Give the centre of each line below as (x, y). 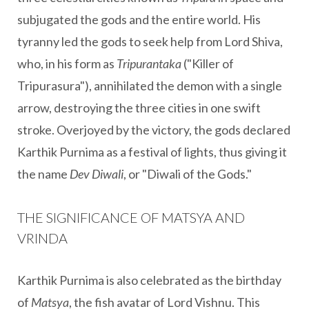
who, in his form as (67, 63)
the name (43, 174)
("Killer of (208, 63)
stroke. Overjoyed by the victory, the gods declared (154, 130)
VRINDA (42, 238)
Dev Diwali (97, 174)
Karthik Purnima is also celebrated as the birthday (149, 280)
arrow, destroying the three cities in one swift (139, 108)
